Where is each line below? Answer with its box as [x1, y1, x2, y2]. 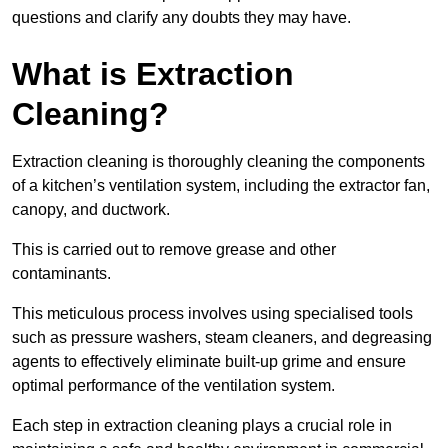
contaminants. [12, 264, 111, 282]
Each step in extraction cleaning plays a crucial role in [12, 416, 392, 434]
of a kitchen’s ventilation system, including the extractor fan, [12, 176, 430, 194]
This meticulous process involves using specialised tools [12, 304, 413, 322]
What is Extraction [12, 55, 294, 92]
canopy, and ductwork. [12, 200, 170, 218]
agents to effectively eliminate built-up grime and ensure [12, 352, 406, 370]
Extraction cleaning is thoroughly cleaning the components [12, 152, 425, 170]
